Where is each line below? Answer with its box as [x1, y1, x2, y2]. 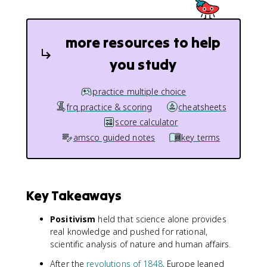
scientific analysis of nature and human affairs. [50, 238, 231, 250]
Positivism [50, 213, 96, 225]
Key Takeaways [26, 187, 122, 204]
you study [109, 55, 177, 74]
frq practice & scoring [67, 101, 153, 113]
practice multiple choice [92, 86, 187, 97]
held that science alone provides [95, 213, 226, 225]
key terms [181, 131, 221, 143]
